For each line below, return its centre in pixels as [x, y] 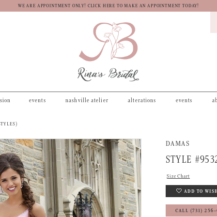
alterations [142, 100]
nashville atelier [87, 100]
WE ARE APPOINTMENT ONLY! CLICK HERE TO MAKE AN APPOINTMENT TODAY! [108, 6]
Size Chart [178, 177]
